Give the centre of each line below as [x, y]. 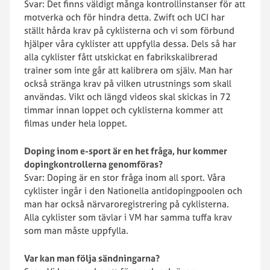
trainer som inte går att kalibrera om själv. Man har [128, 70]
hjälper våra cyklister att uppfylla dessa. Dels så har [130, 44]
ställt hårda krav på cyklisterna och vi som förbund [129, 30]
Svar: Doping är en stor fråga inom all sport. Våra [125, 177]
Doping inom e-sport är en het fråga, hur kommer [126, 151]
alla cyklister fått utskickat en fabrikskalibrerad [121, 57]
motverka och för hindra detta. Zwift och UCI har [124, 17]
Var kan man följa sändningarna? [92, 258]
